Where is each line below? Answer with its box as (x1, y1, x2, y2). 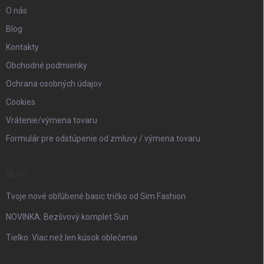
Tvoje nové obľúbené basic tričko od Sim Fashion (6, 191, 186, 201)
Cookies (6, 97, 35, 107)
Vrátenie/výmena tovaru (6, 115, 97, 125)
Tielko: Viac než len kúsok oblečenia (6, 232, 137, 242)
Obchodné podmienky (6, 60, 87, 70)
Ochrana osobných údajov (6, 78, 102, 88)
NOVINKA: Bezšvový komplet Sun (6, 212, 128, 222)
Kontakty (6, 42, 39, 52)
